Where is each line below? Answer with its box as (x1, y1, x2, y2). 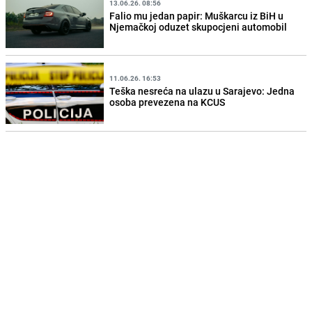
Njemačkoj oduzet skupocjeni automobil (109, 19, 288, 33)
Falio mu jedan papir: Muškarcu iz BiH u (109, 8, 284, 22)
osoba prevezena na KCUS (109, 95, 226, 109)
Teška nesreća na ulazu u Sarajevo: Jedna (109, 84, 295, 97)
